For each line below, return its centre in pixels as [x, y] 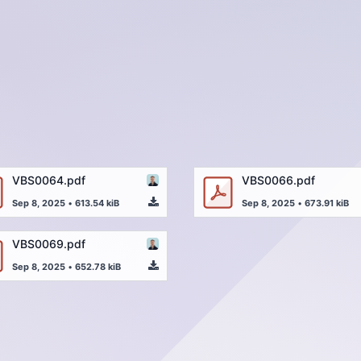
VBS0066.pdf [278, 180]
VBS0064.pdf [49, 180]
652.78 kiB [98, 266]
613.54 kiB [97, 203]
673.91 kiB [327, 203]
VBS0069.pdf [49, 243]
